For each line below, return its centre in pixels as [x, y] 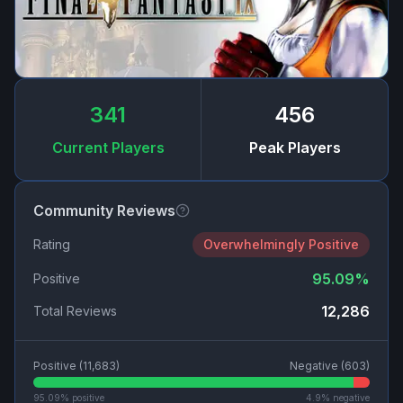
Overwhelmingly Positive [281, 245]
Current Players [108, 148]
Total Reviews [75, 311]
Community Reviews [104, 211]
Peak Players [295, 148]
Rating [52, 245]
